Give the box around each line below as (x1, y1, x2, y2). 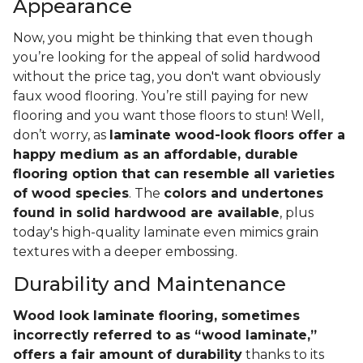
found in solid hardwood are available (13, 205, 280, 221)
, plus (280, 205, 314, 221)
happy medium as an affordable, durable (13, 147, 298, 163)
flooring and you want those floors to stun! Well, (13, 108, 323, 124)
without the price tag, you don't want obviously (13, 69, 321, 85)
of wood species (13, 186, 129, 202)
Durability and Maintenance (13, 272, 286, 297)
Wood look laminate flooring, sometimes (13, 308, 300, 324)
